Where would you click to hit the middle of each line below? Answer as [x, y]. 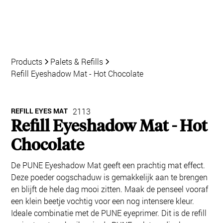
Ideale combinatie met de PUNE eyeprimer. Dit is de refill [109, 213]
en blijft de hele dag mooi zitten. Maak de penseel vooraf [110, 189]
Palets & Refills [77, 61]
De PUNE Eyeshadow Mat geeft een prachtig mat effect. [108, 165]
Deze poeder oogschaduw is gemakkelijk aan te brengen [110, 177]
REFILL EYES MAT [40, 111]
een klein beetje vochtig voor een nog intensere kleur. [103, 201]
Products [27, 61]
